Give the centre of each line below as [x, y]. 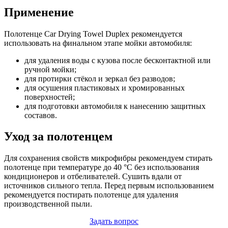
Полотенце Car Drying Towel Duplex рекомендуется [93, 34]
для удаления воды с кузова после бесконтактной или [118, 60]
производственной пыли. [48, 204]
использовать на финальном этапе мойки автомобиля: [98, 43]
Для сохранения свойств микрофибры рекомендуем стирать [108, 158]
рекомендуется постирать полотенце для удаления [91, 195]
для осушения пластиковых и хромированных [105, 88]
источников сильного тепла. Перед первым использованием [109, 186]
